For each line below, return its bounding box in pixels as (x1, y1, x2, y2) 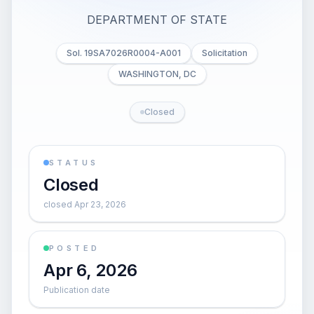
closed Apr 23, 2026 (43, 199, 126, 210)
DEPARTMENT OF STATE (87, 13, 227, 27)
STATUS (49, 158, 99, 168)
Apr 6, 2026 (43, 260, 137, 280)
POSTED (49, 243, 100, 253)
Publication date (43, 285, 110, 295)
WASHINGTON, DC (118, 69, 196, 79)
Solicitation (202, 48, 247, 58)
